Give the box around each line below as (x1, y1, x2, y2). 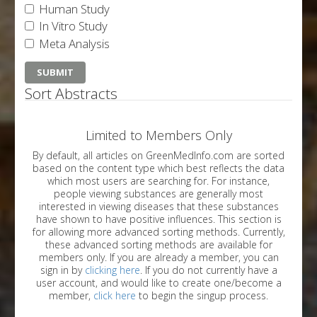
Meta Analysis (36, 35, 110, 52)
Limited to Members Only (85, 126, 232, 144)
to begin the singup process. (136, 288, 268, 302)
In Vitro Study (36, 18, 108, 35)
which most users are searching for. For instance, (47, 173, 103, 188)
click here (93, 288, 136, 302)
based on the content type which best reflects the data (33, 161, 284, 175)
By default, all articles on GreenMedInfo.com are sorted (33, 148, 236, 162)
